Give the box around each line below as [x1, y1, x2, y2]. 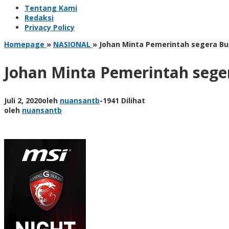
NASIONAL [53, 39, 90, 49]
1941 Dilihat [103, 95, 145, 105]
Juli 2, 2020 [4, 95, 42, 105]
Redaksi [25, 13, 54, 22]
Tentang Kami [25, 3, 77, 13]
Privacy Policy [25, 22, 75, 32]
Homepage [4, 39, 44, 49]
